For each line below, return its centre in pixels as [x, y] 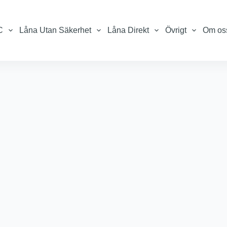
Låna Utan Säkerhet [55, 30]
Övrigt [176, 30]
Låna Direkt [128, 30]
